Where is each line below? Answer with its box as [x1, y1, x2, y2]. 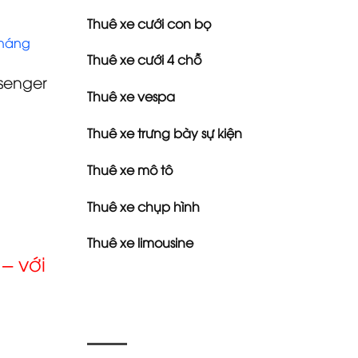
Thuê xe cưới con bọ [86, 14, 211, 32]
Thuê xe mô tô [86, 160, 173, 178]
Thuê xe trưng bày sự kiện [86, 123, 242, 141]
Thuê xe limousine [86, 233, 193, 252]
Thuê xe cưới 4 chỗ [86, 50, 201, 69]
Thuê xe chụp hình [86, 197, 200, 215]
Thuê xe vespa [86, 87, 175, 105]
